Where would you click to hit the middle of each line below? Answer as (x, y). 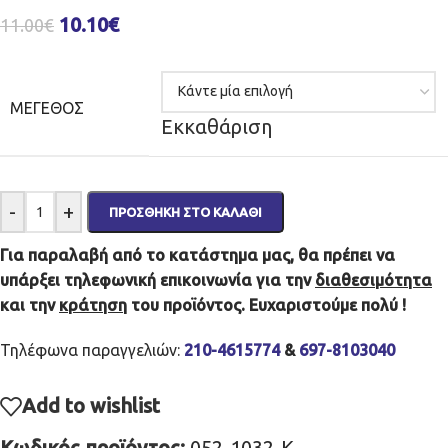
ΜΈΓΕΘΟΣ (47, 107)
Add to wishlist (91, 405)
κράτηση (93, 304)
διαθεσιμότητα (373, 279)
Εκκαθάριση (216, 126)
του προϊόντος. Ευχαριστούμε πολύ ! (266, 304)
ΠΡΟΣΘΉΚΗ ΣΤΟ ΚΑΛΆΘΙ (185, 211)
